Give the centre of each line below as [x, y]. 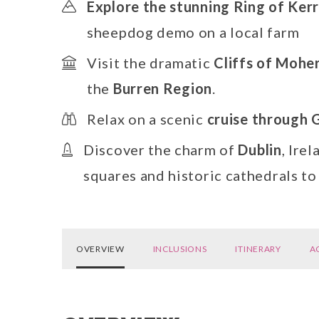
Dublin [260, 149]
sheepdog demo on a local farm [193, 32]
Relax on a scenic [145, 119]
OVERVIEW [100, 249]
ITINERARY [258, 249]
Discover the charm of [161, 149]
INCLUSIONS [180, 249]
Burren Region [162, 88]
